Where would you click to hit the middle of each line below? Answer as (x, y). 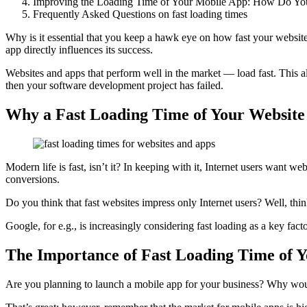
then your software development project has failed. (114, 86)
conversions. (33, 180)
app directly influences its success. (79, 50)
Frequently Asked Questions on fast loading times (140, 14)
